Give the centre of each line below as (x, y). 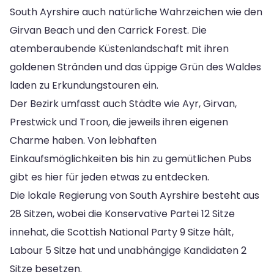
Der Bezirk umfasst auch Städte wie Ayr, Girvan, (123, 103)
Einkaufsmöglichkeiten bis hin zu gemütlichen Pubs (131, 158)
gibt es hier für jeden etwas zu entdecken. (109, 177)
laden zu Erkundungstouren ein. (84, 85)
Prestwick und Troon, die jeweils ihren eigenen (119, 122)
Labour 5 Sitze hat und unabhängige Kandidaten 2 (128, 250)
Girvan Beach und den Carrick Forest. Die (108, 30)
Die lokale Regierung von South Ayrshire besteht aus (135, 195)
